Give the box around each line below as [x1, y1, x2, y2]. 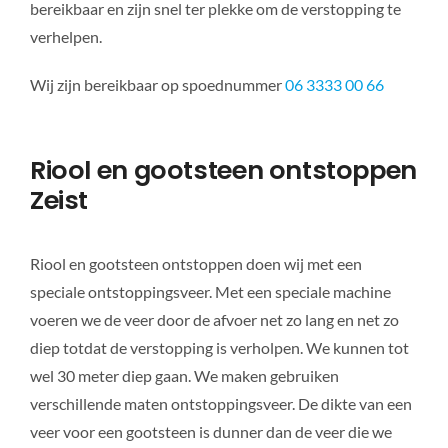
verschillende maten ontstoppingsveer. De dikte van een [29, 394, 412, 414]
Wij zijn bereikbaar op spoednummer [29, 75, 285, 95]
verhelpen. [29, 27, 102, 47]
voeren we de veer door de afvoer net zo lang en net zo [29, 310, 399, 330]
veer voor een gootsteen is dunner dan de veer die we [29, 422, 392, 442]
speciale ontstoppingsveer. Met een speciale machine [29, 282, 391, 302]
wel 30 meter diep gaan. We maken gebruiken [29, 366, 339, 386]
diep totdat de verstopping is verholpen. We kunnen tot [29, 338, 409, 358]
